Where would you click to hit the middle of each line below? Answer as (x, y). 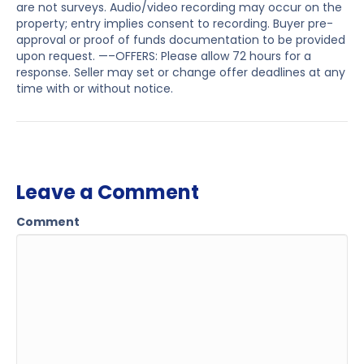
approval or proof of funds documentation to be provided (181, 40)
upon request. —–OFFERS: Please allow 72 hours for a (164, 56)
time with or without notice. (95, 89)
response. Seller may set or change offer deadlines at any (181, 73)
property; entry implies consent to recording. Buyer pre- (175, 24)
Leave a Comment (108, 193)
